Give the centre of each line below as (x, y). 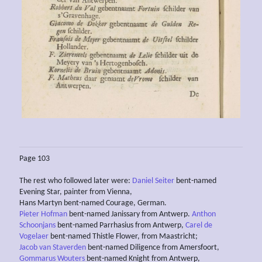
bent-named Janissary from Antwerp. (130, 215)
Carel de (199, 226)
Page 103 (35, 159)
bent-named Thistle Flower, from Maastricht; (123, 237)
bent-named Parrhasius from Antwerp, (120, 226)
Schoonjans (37, 226)
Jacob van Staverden (53, 248)
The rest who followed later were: (76, 181)
